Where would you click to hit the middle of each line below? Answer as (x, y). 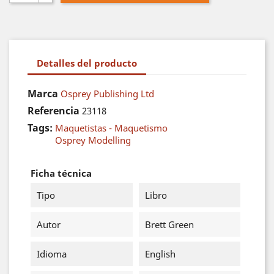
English (160, 254)
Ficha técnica (61, 173)
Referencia (54, 111)
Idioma (52, 254)
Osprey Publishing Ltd (107, 94)
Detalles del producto (87, 63)
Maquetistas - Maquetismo (111, 128)
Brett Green (169, 224)
